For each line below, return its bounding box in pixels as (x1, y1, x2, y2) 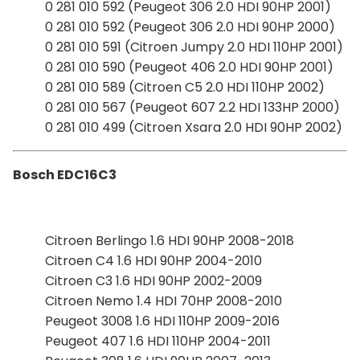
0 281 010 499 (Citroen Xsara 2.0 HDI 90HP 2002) (45, 117, 342, 137)
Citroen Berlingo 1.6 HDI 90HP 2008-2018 (45, 231, 294, 250)
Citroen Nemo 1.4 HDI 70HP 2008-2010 (45, 291, 282, 310)
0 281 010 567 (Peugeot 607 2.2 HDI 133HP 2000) (45, 97, 340, 117)
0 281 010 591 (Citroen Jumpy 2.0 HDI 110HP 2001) (45, 37, 343, 56)
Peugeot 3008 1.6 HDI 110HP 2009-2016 (45, 311, 280, 330)
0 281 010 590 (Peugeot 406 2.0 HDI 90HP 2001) (45, 57, 333, 76)
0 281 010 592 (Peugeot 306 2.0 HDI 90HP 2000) (45, 17, 335, 36)
